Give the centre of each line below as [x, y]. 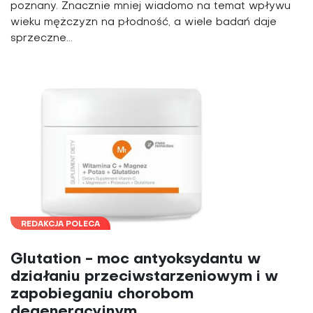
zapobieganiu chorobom [102, 295]
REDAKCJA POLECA [60, 225]
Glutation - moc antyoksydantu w [136, 260]
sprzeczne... [42, 38]
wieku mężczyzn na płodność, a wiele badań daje [144, 22]
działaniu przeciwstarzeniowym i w [144, 277]
